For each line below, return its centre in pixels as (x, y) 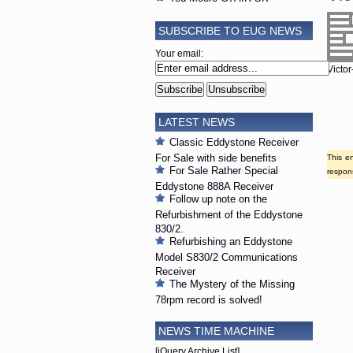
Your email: (179, 54)
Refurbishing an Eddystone (231, 242)
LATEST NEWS (197, 123)
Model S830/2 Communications (227, 256)
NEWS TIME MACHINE (216, 331)
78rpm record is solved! (209, 299)
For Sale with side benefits (216, 157)
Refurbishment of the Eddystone (229, 214)
